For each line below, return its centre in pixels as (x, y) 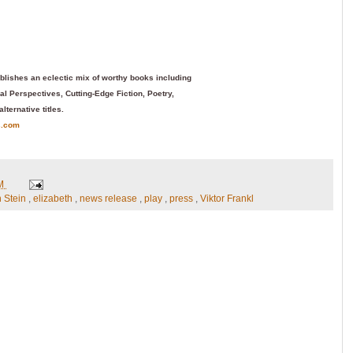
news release (110, 198)
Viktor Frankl (227, 198)
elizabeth (54, 198)
